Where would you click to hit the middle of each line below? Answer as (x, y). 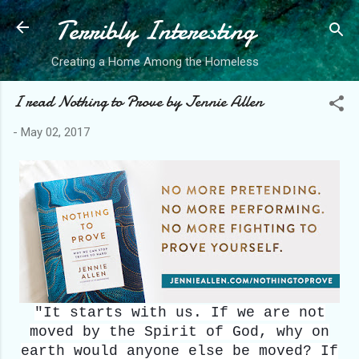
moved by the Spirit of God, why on (179, 331)
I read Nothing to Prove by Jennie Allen (138, 101)
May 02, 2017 (55, 132)
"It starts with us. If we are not (179, 312)
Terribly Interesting (155, 31)
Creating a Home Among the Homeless (155, 62)
